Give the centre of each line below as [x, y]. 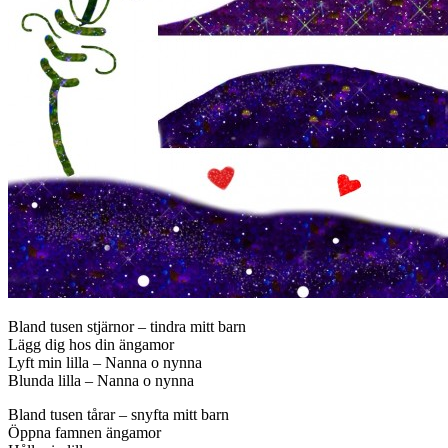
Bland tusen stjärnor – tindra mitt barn [127, 327]
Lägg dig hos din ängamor [91, 345]
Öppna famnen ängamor [84, 433]
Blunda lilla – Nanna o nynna [101, 381]
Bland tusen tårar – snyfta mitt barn [118, 415]
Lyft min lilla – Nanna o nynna [105, 363]
